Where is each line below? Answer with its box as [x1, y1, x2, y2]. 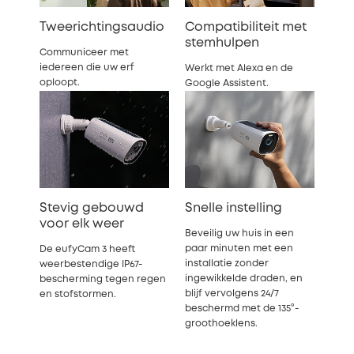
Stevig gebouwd [40, 201, 144, 214]
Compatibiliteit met [185, 21, 307, 33]
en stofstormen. [40, 289, 116, 299]
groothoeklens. [185, 318, 258, 328]
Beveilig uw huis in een [185, 228, 294, 238]
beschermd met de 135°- [185, 303, 299, 313]
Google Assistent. [185, 78, 269, 88]
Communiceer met [40, 47, 129, 57]
